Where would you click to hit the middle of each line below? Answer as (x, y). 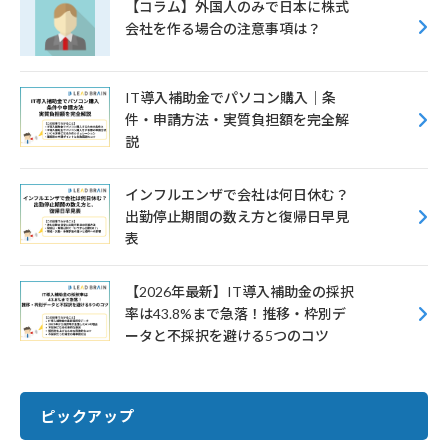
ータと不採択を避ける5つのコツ (227, 335)
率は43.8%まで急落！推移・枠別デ (235, 313)
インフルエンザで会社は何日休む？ (237, 194)
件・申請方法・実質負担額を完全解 (237, 119)
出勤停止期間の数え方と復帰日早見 (237, 216)
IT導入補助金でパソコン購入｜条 (230, 97)
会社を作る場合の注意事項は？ (223, 28)
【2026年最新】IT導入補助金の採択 (239, 291)
